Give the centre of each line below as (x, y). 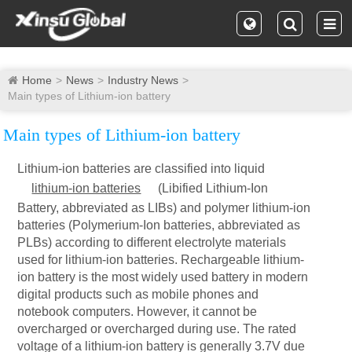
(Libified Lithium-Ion (212, 188)
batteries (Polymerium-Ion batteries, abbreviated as (159, 225)
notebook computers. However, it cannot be (137, 312)
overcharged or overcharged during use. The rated (157, 329)
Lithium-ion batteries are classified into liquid (141, 169)
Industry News (143, 80)
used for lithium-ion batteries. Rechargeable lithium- (161, 260)
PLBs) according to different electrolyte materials (152, 242)
